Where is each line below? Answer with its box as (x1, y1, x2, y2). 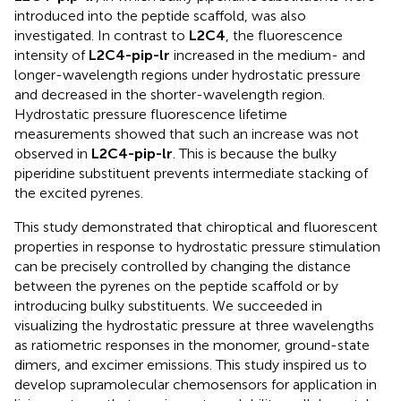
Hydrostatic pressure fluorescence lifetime (14, 105, 287, 123)
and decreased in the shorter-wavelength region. (14, 85, 325, 103)
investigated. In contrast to (14, 26, 189, 44)
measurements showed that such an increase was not (14, 124, 359, 142)
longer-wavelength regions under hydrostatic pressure (14, 65, 361, 83)
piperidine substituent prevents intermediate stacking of (14, 164, 368, 182)
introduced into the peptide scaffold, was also (14, 6, 306, 24)
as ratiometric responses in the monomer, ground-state (14, 336, 370, 354)
